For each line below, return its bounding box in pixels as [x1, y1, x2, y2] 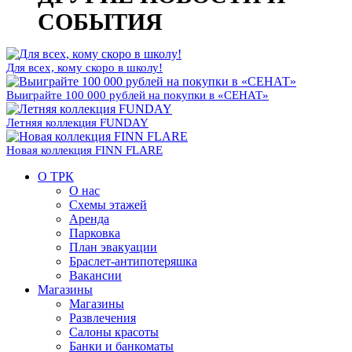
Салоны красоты [69, 324, 159, 339]
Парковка [69, 225, 120, 240]
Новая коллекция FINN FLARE [6, 143, 163, 156]
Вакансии [69, 268, 122, 282]
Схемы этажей [69, 197, 147, 211]
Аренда [69, 211, 109, 225]
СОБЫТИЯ [38, 8, 163, 35]
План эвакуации [69, 240, 157, 254]
